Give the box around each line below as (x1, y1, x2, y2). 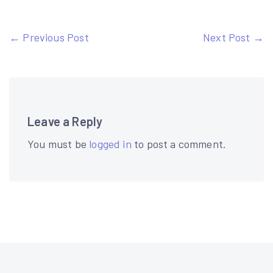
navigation (9, 52, 101, 75)
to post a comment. (131, 137, 227, 151)
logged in (89, 137, 132, 151)
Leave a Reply (27, 114, 103, 129)
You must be (27, 137, 90, 151)
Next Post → (203, 30, 264, 44)
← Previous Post (9, 30, 89, 44)
